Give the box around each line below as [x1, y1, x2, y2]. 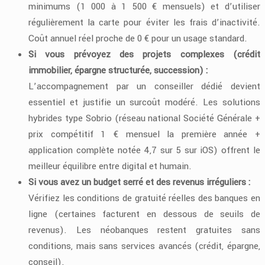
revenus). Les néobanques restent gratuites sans [28, 223, 260, 237]
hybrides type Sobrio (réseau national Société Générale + [28, 111, 260, 125]
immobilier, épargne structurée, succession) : [28, 63, 208, 77]
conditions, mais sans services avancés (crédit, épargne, [28, 239, 260, 253]
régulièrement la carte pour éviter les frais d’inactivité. [28, 15, 260, 29]
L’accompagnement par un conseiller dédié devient [28, 79, 260, 93]
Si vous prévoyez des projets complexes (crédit [28, 47, 260, 61]
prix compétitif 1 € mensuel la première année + [28, 127, 260, 141]
